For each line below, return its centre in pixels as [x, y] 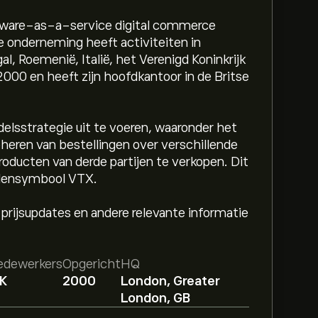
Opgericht [91, 264]
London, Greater [170, 281]
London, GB [155, 298]
